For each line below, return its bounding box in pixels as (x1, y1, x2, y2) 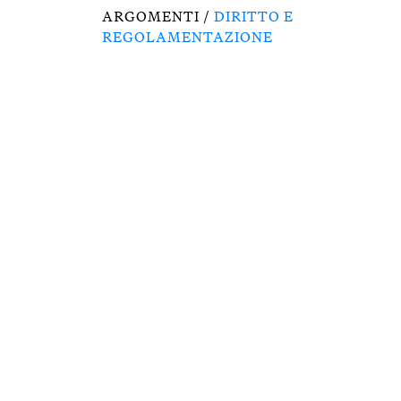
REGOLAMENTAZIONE (102, 28, 273, 46)
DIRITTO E (214, 7, 294, 25)
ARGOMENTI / (102, 7, 214, 25)
